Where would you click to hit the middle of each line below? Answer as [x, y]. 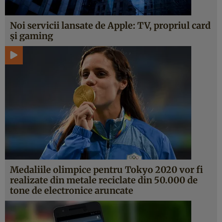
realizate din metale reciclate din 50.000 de [104, 180]
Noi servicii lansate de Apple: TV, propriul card [110, 26]
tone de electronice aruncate [72, 191]
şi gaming [31, 36]
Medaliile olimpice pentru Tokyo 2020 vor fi [107, 170]
